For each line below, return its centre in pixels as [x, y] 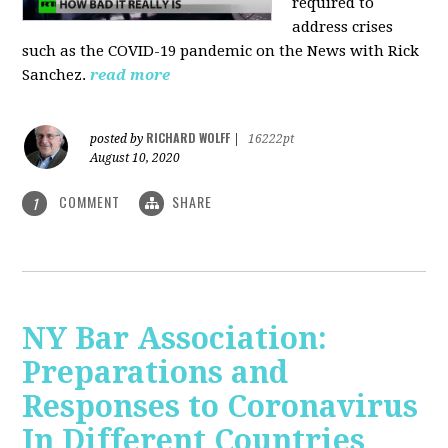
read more [130, 74]
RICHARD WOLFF [188, 137]
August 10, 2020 [135, 157]
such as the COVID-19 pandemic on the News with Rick [221, 50]
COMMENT [90, 201]
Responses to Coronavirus [220, 406]
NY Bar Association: [175, 338]
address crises [343, 26]
